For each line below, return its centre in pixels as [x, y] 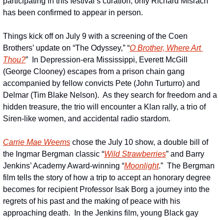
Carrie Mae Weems [37, 142]
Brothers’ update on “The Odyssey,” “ [66, 48]
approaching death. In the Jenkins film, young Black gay [101, 213]
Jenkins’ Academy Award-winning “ [64, 165]
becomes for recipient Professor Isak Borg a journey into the [106, 189]
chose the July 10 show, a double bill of [139, 142]
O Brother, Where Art [165, 48]
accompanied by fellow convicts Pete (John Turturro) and [101, 83]
